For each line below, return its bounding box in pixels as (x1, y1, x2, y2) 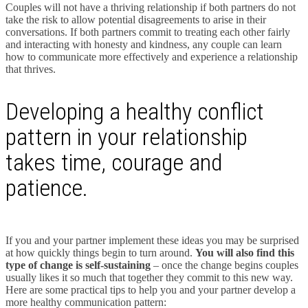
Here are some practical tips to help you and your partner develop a (5, 283, 296, 296)
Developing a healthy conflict (5, 98, 264, 126)
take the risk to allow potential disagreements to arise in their (5, 14, 266, 26)
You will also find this (195, 246, 294, 258)
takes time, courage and (5, 148, 223, 177)
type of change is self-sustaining (5, 258, 151, 271)
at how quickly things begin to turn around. (5, 246, 195, 258)
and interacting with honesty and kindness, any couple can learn (5, 38, 282, 51)
